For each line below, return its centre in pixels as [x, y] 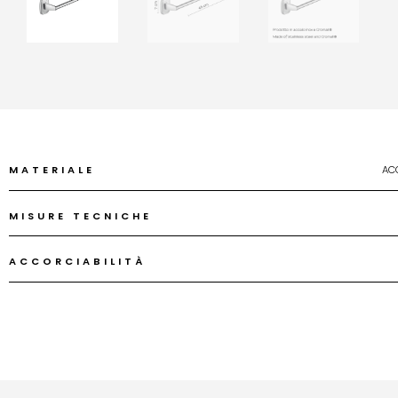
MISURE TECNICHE [80, 215]
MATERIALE [52, 170]
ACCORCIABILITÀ [77, 262]
